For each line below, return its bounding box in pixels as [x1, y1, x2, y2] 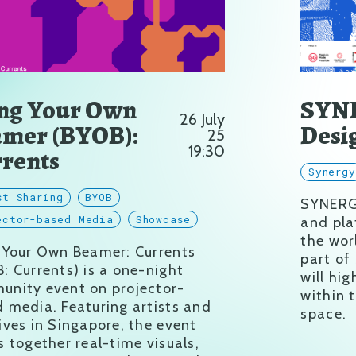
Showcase [135, 213, 191, 226]
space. [300, 305, 347, 323]
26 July [180, 110, 226, 130]
